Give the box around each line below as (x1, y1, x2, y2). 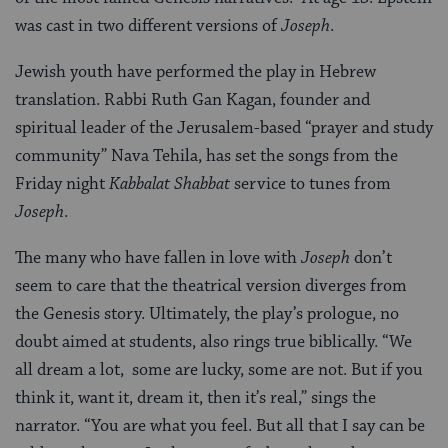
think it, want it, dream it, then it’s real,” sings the (15, 387, 376, 410)
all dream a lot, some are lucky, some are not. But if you (15, 359, 423, 382)
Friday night (15, 173, 109, 196)
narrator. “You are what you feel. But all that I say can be (15, 415, 425, 438)
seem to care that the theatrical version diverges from (15, 275, 407, 298)
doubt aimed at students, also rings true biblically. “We (15, 331, 412, 354)
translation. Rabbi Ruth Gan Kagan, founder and (15, 89, 370, 112)
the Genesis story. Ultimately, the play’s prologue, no (15, 303, 399, 326)
